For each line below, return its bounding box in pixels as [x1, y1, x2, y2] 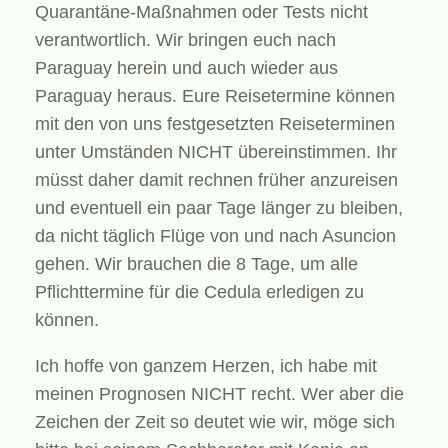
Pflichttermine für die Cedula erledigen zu [35, 281, 364, 302]
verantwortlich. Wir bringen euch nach [35, 29, 336, 50]
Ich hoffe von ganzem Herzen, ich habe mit [35, 355, 377, 376]
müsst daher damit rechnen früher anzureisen [35, 169, 398, 190]
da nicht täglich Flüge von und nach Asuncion [35, 225, 396, 246]
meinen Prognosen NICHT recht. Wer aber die [35, 383, 404, 404]
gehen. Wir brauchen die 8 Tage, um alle [35, 253, 358, 274]
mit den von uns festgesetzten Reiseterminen [35, 113, 395, 134]
